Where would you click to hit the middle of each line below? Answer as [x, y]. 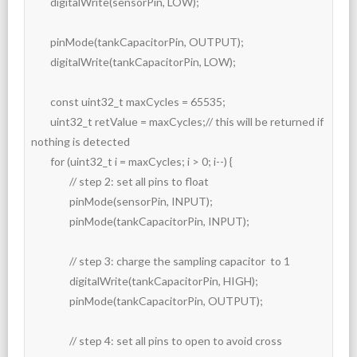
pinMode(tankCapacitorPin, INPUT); [50, 221]
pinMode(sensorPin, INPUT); [50, 201]
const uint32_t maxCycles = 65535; [41, 101]
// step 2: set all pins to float [50, 181]
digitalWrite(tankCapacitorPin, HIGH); [50, 280]
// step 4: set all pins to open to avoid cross [50, 340]
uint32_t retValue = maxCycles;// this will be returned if [41, 121]
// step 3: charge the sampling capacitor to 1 [50, 261]
